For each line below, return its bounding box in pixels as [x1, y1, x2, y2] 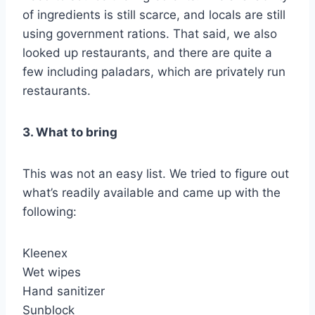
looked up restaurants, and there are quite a [22, 45, 272, 60]
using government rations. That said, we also [22, 26, 277, 41]
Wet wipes [22, 264, 81, 279]
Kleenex [22, 245, 67, 260]
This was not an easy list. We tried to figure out [22, 166, 289, 181]
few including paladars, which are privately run [22, 64, 285, 79]
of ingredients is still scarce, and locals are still [22, 7, 285, 22]
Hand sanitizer [22, 283, 105, 298]
